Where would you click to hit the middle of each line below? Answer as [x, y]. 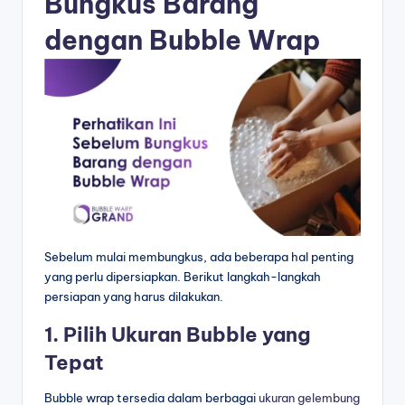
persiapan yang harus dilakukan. [134, 297]
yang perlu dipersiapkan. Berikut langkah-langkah [183, 277]
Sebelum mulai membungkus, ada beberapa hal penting [199, 257]
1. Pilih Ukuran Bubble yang [178, 335]
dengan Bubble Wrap [182, 40]
